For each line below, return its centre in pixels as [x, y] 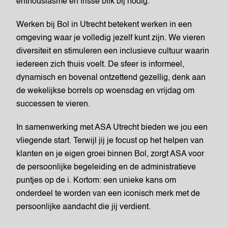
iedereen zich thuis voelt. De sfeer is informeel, [100, 65]
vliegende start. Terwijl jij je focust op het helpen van [110, 141]
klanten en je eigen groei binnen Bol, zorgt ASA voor [110, 154]
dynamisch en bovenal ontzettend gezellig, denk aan [111, 78]
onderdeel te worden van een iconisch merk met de [108, 194]
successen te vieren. [53, 104]
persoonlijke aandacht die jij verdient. [83, 207]
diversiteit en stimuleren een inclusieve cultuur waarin [113, 51]
